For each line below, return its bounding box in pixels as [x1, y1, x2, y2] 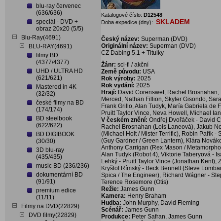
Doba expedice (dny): [101, 19, 154, 25]
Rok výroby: [101, 75, 136, 82]
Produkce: [101, 213, 132, 220]
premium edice [36, 187, 76, 194]
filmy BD [36, 52, 58, 59]
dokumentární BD [36, 171, 83, 178]
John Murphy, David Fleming [123, 199, 199, 206]
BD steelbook [36, 115, 72, 122]
